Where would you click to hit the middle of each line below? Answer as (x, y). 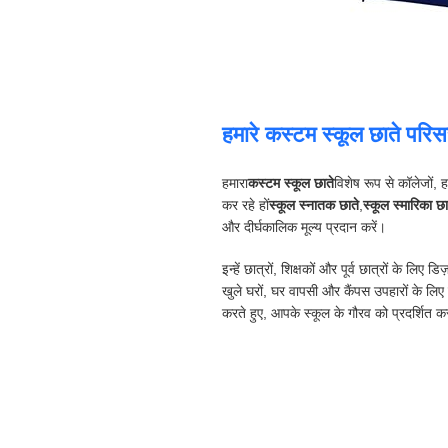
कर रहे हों (245, 205)
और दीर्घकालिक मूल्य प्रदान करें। (304, 227)
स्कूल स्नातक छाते (314, 205)
